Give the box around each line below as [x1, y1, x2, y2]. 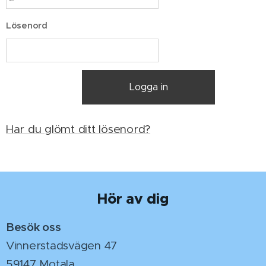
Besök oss [6, 220, 61, 234]
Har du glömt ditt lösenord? [6, 122, 151, 136]
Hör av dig [97, 190, 169, 208]
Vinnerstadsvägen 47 [6, 239, 121, 252]
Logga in [129, 81, 168, 93]
